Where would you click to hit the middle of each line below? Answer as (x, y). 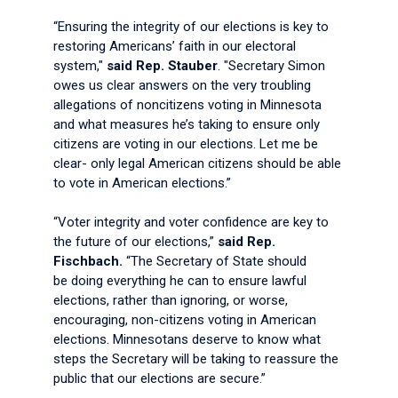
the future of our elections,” (135, 242)
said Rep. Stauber (162, 66)
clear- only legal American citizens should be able (197, 163)
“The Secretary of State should (215, 261)
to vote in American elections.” (142, 183)
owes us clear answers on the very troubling (182, 85)
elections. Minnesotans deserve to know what (187, 339)
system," (80, 66)
